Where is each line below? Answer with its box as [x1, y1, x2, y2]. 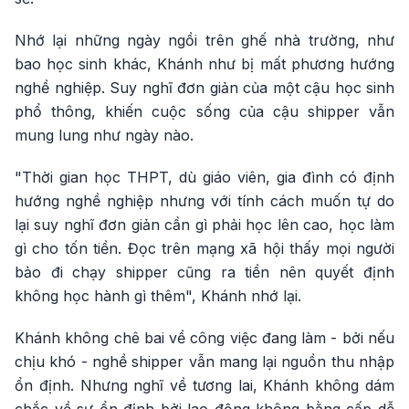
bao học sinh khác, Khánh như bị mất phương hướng [15, 55, 394, 73]
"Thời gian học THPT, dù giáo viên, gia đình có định [15, 168, 394, 186]
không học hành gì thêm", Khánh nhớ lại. [15, 287, 301, 305]
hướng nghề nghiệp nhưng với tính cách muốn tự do [15, 192, 394, 210]
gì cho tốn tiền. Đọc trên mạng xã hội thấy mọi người [15, 239, 394, 257]
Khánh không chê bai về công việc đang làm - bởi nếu [15, 329, 394, 347]
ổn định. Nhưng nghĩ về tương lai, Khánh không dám [15, 376, 394, 394]
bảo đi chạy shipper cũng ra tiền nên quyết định [15, 263, 394, 281]
